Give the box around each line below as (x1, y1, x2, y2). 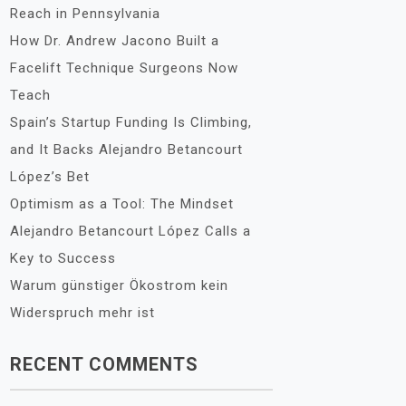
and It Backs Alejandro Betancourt (10, 141, 243, 158)
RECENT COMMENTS (10, 353, 198, 375)
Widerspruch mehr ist (10, 304, 155, 321)
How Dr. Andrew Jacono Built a (10, 33, 219, 49)
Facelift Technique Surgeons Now (10, 60, 238, 76)
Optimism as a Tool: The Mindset (10, 196, 234, 212)
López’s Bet (10, 169, 90, 185)
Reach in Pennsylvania (10, 5, 160, 22)
